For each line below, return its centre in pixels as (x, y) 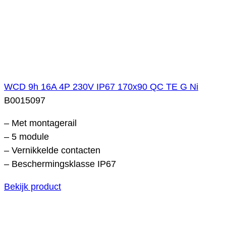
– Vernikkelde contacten (52, 150)
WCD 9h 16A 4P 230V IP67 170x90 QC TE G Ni (101, 87)
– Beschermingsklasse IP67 (60, 164)
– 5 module (26, 136)
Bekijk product (33, 186)
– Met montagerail (40, 123)
